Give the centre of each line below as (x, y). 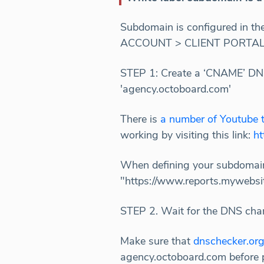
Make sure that (157, 241)
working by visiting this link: (187, 135)
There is (140, 119)
